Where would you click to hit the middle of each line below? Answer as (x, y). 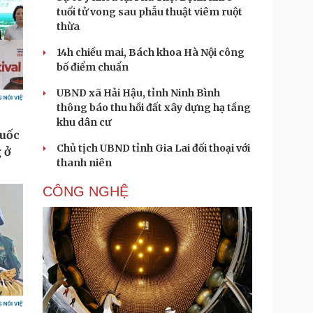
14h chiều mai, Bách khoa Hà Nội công (151, 52)
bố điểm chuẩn (93, 67)
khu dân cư (84, 122)
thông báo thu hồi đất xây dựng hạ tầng (154, 108)
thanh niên (84, 163)
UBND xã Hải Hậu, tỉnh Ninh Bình (138, 93)
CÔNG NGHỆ (86, 191)
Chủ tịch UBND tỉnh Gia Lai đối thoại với (153, 148)
